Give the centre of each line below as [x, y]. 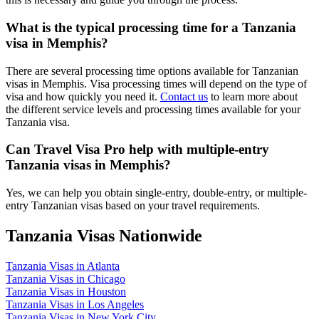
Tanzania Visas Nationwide [104, 235]
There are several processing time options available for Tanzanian [152, 70]
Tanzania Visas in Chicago [66, 278]
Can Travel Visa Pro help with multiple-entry [137, 150]
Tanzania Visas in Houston [66, 291]
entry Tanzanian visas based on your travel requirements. [133, 205]
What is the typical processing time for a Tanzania [151, 27]
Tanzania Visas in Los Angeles [75, 304]
